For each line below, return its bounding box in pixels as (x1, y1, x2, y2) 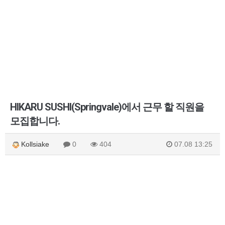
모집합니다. (10, 115, 60, 127)
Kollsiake (19, 140, 49, 148)
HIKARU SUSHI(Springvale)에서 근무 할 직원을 (10, 101, 204, 113)
